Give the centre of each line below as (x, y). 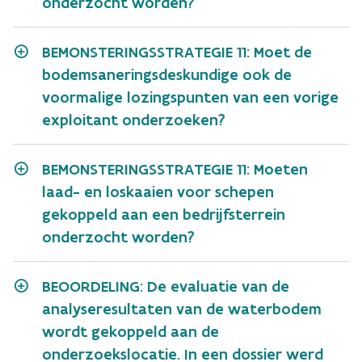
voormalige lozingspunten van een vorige (190, 97)
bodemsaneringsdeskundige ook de (167, 74)
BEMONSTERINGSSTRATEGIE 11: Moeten (175, 169)
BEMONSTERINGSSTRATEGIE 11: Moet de (177, 52)
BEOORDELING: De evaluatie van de (166, 286)
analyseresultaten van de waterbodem (182, 309)
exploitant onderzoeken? (134, 120)
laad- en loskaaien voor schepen (158, 192)
